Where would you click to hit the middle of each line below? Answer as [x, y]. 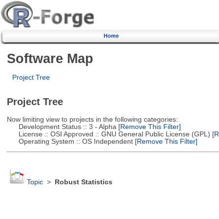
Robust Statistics [83, 182]
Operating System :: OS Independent [70, 141]
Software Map [50, 58]
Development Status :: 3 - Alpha [61, 127]
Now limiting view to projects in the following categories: [92, 119]
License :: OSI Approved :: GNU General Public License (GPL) [108, 134]
